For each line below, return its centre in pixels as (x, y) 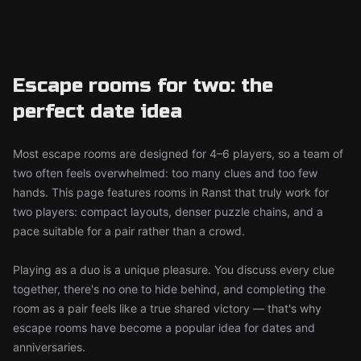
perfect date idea (98, 112)
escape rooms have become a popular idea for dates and (164, 328)
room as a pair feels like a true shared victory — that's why (167, 308)
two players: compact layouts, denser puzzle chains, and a (168, 212)
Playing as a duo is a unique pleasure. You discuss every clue (174, 270)
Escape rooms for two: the (143, 86)
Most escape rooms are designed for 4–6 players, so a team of (178, 154)
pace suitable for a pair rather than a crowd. (129, 231)
